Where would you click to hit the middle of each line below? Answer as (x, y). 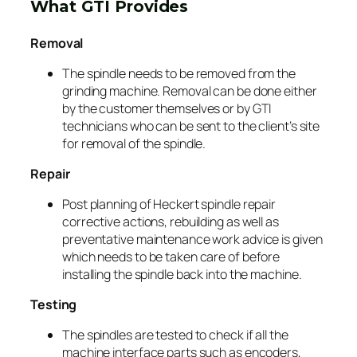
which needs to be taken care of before (171, 256)
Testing (54, 304)
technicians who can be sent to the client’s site (191, 126)
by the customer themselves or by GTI (167, 108)
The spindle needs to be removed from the (179, 73)
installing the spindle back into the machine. (182, 274)
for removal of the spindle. (134, 143)
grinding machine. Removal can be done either (190, 90)
